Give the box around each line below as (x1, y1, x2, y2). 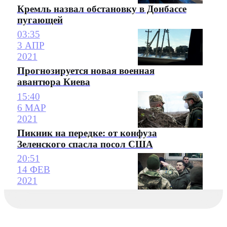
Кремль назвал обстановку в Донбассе (17, 3, 186, 14)
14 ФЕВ (17, 164, 50, 175)
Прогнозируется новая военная (17, 65, 155, 77)
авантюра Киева (17, 77, 90, 88)
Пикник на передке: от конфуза (17, 127, 157, 138)
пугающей (17, 14, 63, 25)
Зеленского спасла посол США (17, 138, 153, 149)
